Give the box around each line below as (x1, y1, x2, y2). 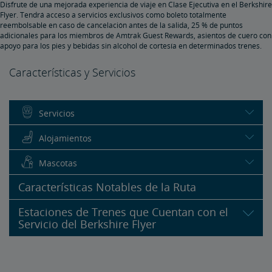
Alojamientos (39, 132, 92, 144)
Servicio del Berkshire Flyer (18, 216, 156, 231)
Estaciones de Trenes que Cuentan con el (18, 204, 228, 219)
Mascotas (39, 157, 77, 169)
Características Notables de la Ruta (18, 179, 196, 194)
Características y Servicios (9, 64, 135, 80)
